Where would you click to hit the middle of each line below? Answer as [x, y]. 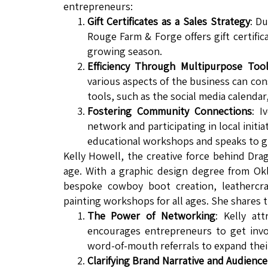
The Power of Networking [151, 216]
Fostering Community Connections [170, 111]
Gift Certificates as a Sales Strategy [168, 22]
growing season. [124, 51]
